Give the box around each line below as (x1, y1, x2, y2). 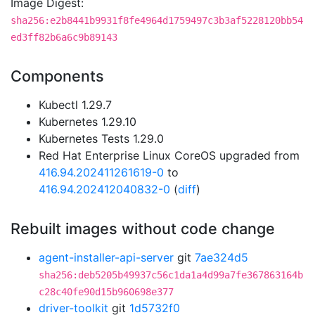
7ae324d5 (195, 250, 248, 264)
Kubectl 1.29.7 (39, 98, 112, 112)
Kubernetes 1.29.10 (39, 115, 136, 129)
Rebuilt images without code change (11, 219, 275, 238)
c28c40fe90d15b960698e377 (39, 286, 174, 297)
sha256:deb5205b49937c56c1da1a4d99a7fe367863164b (39, 269, 303, 281)
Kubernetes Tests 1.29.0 (39, 131, 164, 146)
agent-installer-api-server (39, 250, 174, 264)
